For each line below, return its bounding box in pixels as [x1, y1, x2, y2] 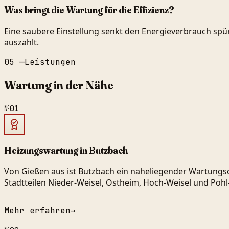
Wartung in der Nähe [4, 77, 113, 93]
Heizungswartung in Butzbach [4, 144, 128, 156]
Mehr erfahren [4, 205, 71, 216]
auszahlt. [4, 36, 39, 48]
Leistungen [25, 56, 76, 67]
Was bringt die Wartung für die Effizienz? [4, 4, 174, 16]
